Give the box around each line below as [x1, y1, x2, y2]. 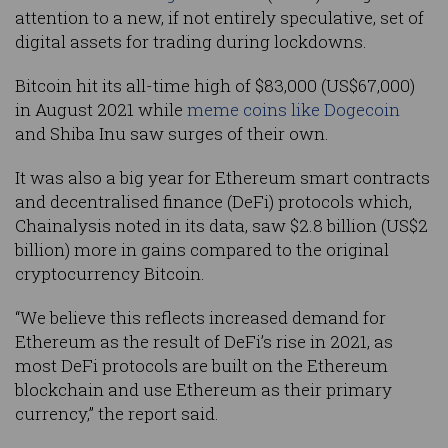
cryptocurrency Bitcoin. [15, 262, 205, 286]
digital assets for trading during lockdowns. [15, 30, 367, 54]
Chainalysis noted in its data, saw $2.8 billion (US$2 [15, 214, 428, 238]
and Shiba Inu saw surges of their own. [15, 122, 329, 146]
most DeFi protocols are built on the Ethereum [15, 354, 388, 378]
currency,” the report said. [15, 402, 219, 426]
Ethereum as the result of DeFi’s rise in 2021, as [15, 330, 393, 354]
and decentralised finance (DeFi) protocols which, [15, 190, 412, 214]
